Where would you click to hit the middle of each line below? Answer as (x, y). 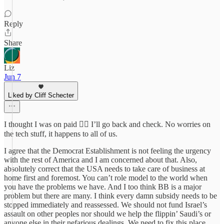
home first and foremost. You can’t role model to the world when (106, 178)
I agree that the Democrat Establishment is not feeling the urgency (107, 151)
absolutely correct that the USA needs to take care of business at (104, 169)
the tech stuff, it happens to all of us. (61, 134)
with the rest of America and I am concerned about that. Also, (100, 160)
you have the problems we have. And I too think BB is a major (103, 187)
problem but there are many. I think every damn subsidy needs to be (110, 196)
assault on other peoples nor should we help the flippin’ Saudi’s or (107, 214)
